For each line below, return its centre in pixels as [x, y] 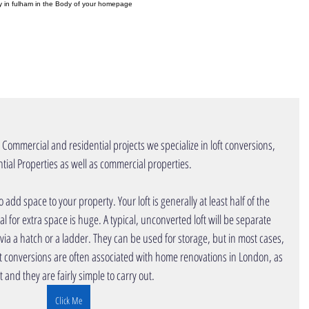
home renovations [191, 257]
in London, [250, 257]
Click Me [68, 300]
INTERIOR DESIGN [240, 55]
